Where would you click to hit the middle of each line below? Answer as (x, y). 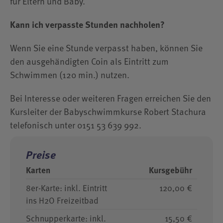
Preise (41, 155)
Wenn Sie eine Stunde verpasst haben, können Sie (106, 48)
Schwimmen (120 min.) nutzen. (70, 74)
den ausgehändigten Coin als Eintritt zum (89, 61)
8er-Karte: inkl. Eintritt (66, 188)
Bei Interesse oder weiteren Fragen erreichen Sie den (111, 98)
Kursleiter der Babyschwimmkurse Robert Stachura (108, 111)
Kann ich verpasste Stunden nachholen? (87, 24)
